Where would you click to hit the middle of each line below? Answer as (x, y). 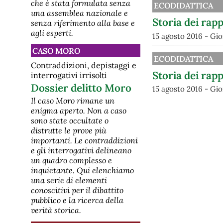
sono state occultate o (70, 121)
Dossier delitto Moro (81, 88)
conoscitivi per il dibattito (77, 190)
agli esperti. (52, 33)
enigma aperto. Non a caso (79, 111)
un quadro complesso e (71, 161)
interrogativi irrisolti (69, 75)
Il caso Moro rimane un (73, 101)
